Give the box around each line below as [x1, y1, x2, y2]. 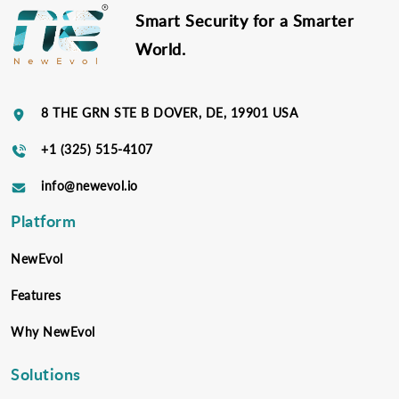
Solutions [11, 362, 81, 385]
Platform [11, 208, 76, 232]
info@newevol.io [41, 177, 138, 193]
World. [135, 37, 185, 60]
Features [11, 287, 61, 303]
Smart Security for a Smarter [135, 8, 354, 31]
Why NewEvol [11, 323, 95, 339]
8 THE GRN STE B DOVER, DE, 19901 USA [41, 104, 297, 120]
